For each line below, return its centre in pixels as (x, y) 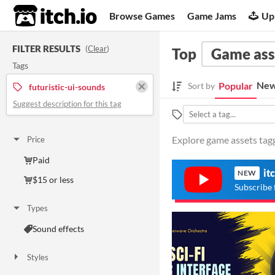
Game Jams (212, 15)
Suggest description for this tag (67, 104)
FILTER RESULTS (46, 48)
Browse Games (142, 15)
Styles (38, 257)
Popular (236, 86)
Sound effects (58, 229)
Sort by (201, 86)
